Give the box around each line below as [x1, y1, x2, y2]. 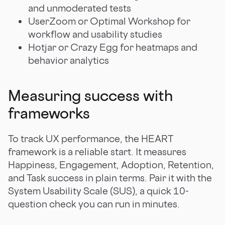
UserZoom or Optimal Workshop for [28, 15, 190, 27]
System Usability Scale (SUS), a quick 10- [8, 184, 188, 197]
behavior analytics [28, 54, 109, 66]
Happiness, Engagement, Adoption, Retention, [8, 158, 214, 171]
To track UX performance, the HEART [8, 132, 173, 145]
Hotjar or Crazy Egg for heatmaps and [28, 41, 197, 53]
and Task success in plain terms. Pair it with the [8, 171, 212, 184]
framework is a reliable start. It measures [8, 145, 186, 158]
